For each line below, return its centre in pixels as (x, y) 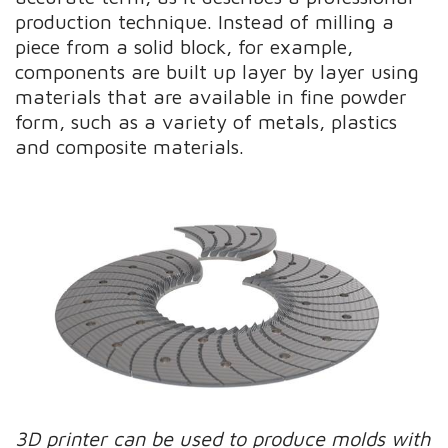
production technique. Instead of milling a (205, 21)
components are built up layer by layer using (217, 71)
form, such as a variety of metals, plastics (206, 121)
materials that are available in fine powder (211, 96)
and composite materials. (130, 146)
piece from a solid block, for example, (184, 46)
